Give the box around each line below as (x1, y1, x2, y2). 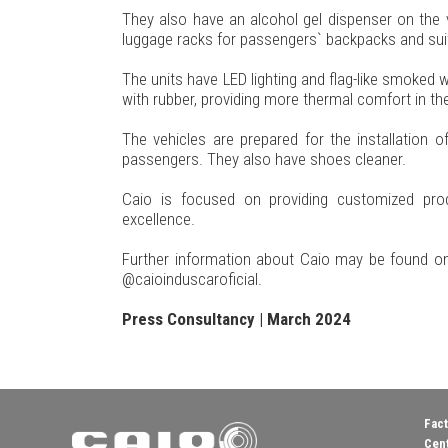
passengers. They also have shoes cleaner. (122, 148, 406, 169)
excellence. (122, 208, 195, 229)
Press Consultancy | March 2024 (122, 308, 351, 329)
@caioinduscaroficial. (122, 268, 262, 289)
